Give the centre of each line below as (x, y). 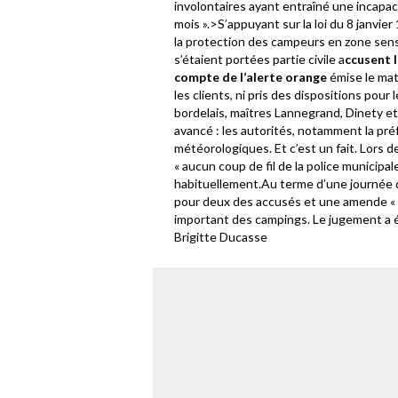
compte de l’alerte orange (251, 76)
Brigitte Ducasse (221, 236)
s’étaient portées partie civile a (259, 59)
